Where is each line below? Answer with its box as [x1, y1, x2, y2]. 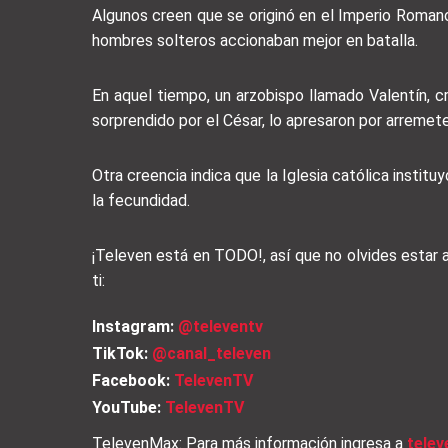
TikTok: [92, 343, 148, 363]
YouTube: [92, 397, 161, 417]
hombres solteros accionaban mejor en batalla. [92, 30, 418, 50]
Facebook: [92, 370, 170, 390]
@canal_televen [152, 343, 271, 363]
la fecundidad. [92, 190, 190, 210]
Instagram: [92, 316, 174, 336]
